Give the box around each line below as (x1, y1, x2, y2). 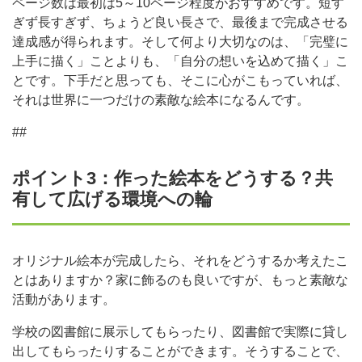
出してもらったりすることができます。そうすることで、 (12, 343, 348, 358)
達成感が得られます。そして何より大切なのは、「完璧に (12, 34, 348, 48)
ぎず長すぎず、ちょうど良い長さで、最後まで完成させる (12, 15, 348, 29)
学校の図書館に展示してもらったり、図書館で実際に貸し (12, 324, 348, 339)
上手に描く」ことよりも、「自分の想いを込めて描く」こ (12, 53, 348, 68)
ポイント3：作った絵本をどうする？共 (12, 167, 333, 188)
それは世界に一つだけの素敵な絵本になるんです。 (12, 92, 309, 107)
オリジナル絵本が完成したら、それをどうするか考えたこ (12, 253, 348, 267)
